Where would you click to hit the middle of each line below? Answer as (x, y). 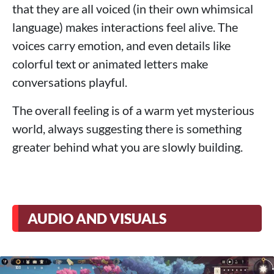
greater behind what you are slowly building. (128, 147)
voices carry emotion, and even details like (121, 46)
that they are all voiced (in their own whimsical (133, 9)
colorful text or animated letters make (110, 64)
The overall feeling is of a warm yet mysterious (133, 110)
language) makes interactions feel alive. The (125, 27)
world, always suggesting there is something (127, 129)
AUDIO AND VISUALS (97, 219)
